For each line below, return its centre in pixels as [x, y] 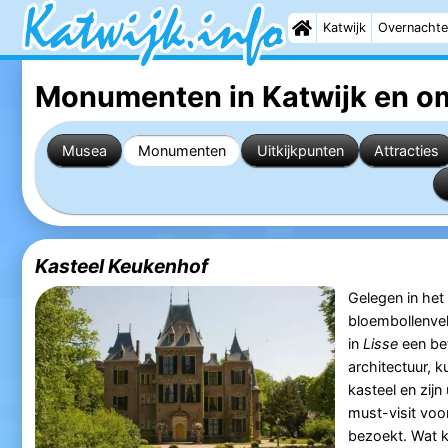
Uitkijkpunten [300, 150]
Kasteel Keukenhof [121, 266]
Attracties [407, 150]
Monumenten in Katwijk [200, 96]
